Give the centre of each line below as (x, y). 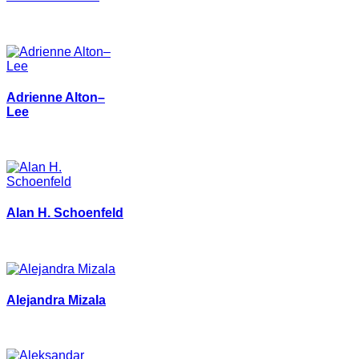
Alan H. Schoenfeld (65, 213)
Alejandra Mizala (56, 300)
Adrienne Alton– (56, 97)
